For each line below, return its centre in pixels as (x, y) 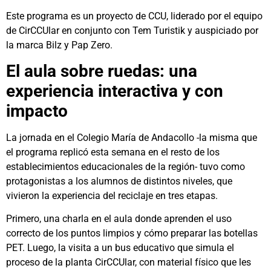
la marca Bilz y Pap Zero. (59, 45)
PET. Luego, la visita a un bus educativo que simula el (120, 248)
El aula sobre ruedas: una (102, 71)
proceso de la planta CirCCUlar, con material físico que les (129, 263)
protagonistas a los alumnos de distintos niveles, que (119, 181)
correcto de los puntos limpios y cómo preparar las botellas (132, 233)
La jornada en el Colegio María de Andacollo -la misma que (132, 137)
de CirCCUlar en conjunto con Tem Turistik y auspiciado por (132, 30)
